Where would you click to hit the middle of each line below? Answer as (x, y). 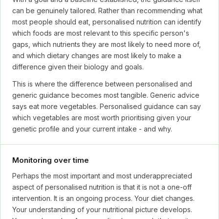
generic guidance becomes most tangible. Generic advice (106, 95)
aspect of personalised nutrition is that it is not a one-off (102, 187)
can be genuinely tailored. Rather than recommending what (107, 11)
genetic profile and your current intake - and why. (92, 129)
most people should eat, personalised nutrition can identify (107, 22)
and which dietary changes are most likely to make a (97, 55)
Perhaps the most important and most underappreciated (102, 176)
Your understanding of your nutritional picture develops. (102, 209)
